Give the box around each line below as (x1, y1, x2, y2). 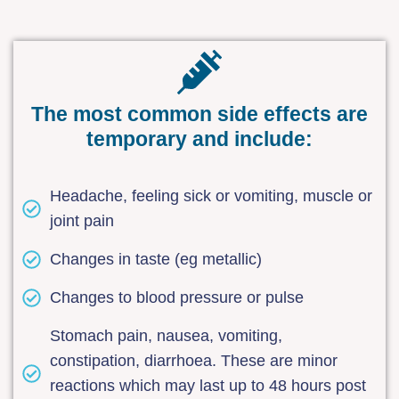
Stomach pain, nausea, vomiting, (50, 327, 283, 346)
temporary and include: (86, 127, 313, 151)
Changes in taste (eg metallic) (50, 250, 263, 269)
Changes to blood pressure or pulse (50, 289, 305, 307)
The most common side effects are (31, 102, 368, 126)
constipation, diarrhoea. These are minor (50, 352, 338, 370)
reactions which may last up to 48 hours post (50, 377, 367, 395)
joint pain (50, 212, 115, 231)
